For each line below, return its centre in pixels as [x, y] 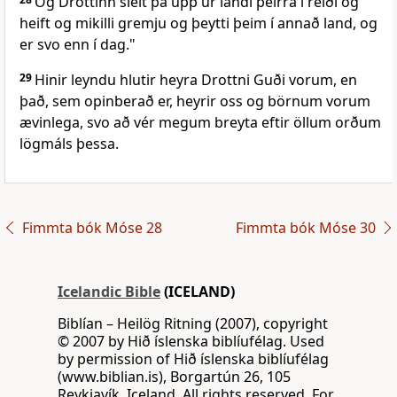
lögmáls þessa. [69, 144]
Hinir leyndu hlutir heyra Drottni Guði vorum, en [196, 80]
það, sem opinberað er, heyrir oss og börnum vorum [195, 101]
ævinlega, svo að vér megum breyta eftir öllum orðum [200, 123]
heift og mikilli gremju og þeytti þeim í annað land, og [198, 23]
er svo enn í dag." [78, 45]
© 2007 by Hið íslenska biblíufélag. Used [191, 342]
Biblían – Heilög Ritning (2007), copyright [193, 324]
